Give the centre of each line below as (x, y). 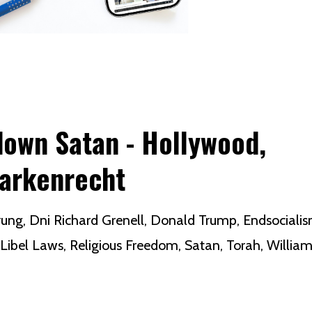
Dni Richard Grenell (87, 220)
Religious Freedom (124, 245)
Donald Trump (194, 220)
